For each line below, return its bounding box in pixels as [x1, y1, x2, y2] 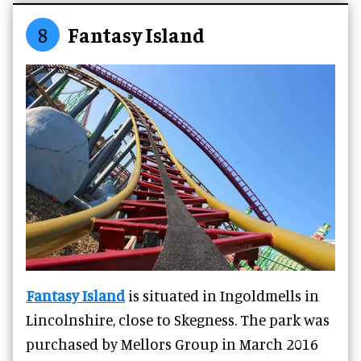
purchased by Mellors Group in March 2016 [26, 334, 318, 353]
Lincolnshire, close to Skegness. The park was [26, 309, 330, 329]
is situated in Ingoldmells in [125, 285, 319, 305]
